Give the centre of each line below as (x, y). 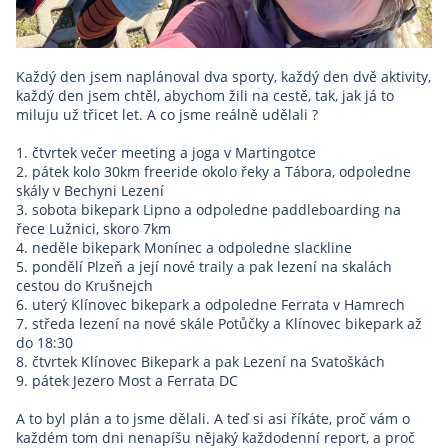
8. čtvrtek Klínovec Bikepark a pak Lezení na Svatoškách (200, 361)
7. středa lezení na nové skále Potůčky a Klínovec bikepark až (219, 323)
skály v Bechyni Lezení (90, 190)
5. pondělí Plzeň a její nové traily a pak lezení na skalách (204, 266)
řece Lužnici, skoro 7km (93, 228)
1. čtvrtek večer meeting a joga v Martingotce (166, 152)
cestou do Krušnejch (84, 285)
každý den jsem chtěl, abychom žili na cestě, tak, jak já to (205, 95)
